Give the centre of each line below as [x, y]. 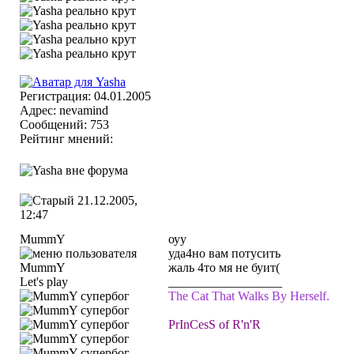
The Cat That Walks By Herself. [249, 296]
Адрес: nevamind [64, 110]
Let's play [44, 282]
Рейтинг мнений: [68, 139]
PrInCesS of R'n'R [215, 324]
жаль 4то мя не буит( [224, 267]
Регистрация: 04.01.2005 [85, 96]
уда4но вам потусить [224, 253]
